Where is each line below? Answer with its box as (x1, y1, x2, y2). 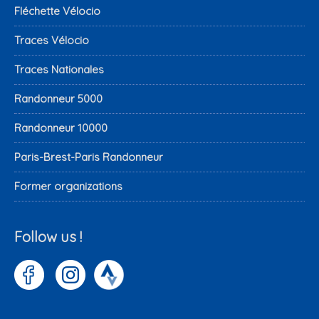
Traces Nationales (14, 62, 104, 76)
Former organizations (14, 179, 122, 193)
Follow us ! (14, 228, 82, 246)
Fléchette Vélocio (14, 4, 100, 18)
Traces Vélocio (14, 33, 89, 47)
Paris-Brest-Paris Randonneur (14, 150, 163, 164)
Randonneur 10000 (14, 120, 108, 135)
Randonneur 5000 (14, 91, 103, 105)
